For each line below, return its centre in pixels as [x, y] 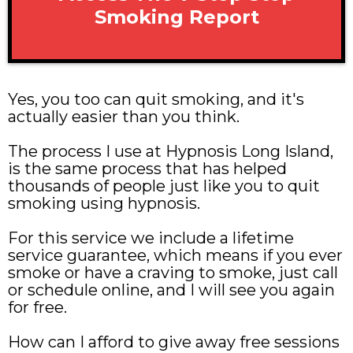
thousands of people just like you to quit [164, 186]
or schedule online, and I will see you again [171, 290]
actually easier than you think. [124, 116]
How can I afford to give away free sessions [174, 342]
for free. [37, 307]
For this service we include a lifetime [151, 238]
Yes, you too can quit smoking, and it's [156, 99]
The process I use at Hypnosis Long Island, [171, 151]
